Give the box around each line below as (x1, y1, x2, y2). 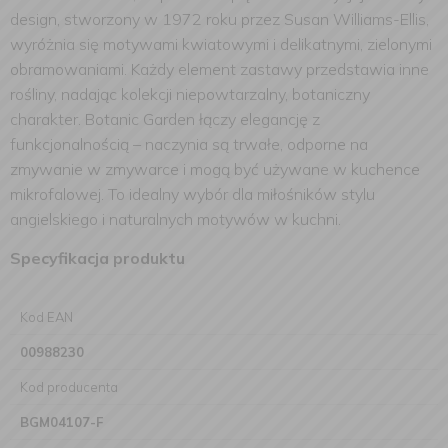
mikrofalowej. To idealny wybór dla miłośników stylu (10, 184, 375, 204)
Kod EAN (20, 309, 73, 325)
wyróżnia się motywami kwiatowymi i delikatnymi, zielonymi (10, 34, 432, 54)
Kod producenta (20, 379, 118, 395)
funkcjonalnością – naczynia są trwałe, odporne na (10, 134, 368, 154)
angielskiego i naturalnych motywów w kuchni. (10, 209, 341, 229)
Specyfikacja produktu (10, 248, 185, 268)
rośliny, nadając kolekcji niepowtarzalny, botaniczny (10, 84, 370, 104)
